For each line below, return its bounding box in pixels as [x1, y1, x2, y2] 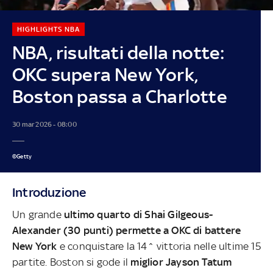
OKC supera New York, [12, 63, 198, 85]
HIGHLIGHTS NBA [16, 24, 80, 34]
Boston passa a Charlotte [12, 85, 227, 107]
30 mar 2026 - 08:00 [12, 119, 77, 129]
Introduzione [12, 184, 87, 200]
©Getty [12, 152, 32, 160]
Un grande [12, 208, 64, 221]
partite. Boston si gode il [12, 255, 131, 268]
